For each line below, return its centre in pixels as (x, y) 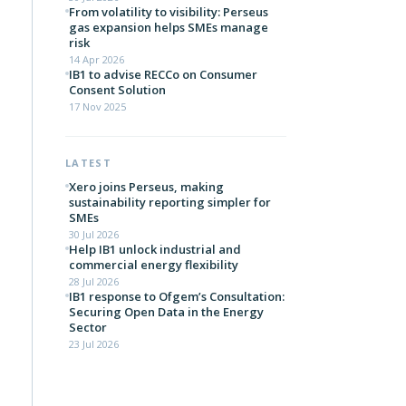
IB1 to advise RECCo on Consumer (163, 74)
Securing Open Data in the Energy (166, 312)
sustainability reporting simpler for (170, 202)
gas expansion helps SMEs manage (169, 27)
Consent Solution (119, 90)
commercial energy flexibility (154, 265)
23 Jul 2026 (94, 344)
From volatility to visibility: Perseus (169, 12)
